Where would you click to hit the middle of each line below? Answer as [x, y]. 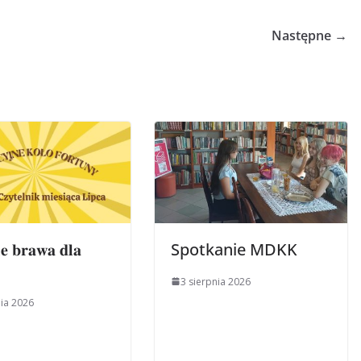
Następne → [309, 35]
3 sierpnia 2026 [216, 281]
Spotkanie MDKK [234, 249]
